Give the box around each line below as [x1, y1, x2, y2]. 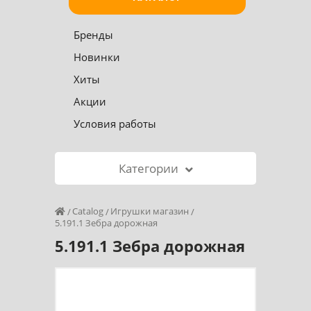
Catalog [72, 205, 103, 218]
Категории [118, 160, 178, 177]
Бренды [74, 28, 113, 42]
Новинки [74, 50, 120, 65]
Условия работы [74, 117, 156, 131]
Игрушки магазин [110, 205, 189, 218]
